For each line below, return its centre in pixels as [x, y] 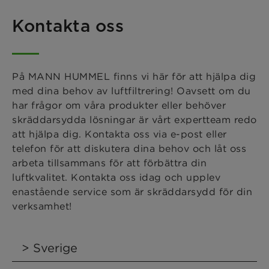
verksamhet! [42, 206]
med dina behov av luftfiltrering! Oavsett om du [131, 91]
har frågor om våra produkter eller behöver [119, 105]
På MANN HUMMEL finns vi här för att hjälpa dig [134, 77]
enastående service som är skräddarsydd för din [132, 192]
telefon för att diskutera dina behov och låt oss [129, 149]
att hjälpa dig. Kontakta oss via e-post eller [119, 134]
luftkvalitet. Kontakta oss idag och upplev [116, 177]
